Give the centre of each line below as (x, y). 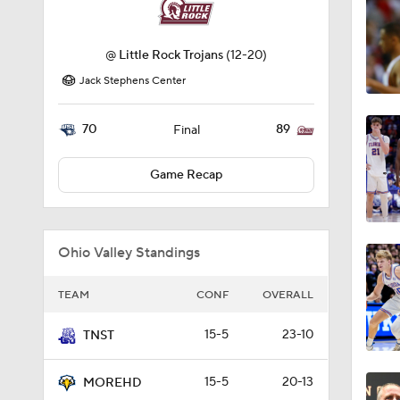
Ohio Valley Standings (129, 253)
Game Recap (186, 175)
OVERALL (288, 295)
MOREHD (112, 383)
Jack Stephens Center (133, 81)
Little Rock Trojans (171, 55)
